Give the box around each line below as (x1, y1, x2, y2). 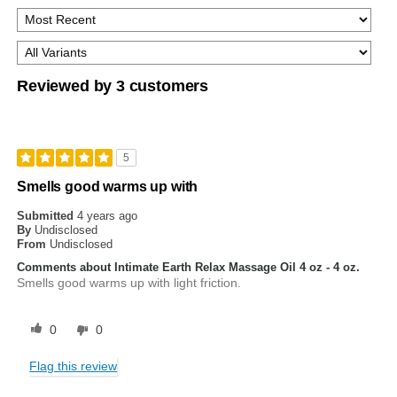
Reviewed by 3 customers (17, 77, 209, 96)
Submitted (17, 209, 78, 223)
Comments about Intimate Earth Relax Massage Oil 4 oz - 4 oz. (17, 261, 361, 275)
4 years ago (77, 209, 138, 223)
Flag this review (29, 359, 118, 374)
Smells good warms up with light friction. (17, 276, 242, 291)
